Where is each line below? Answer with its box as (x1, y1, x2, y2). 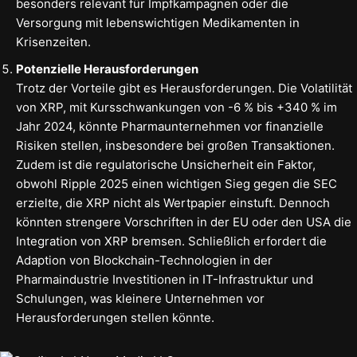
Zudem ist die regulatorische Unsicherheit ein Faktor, (16, 157, 316, 173)
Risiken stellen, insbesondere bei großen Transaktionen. (16, 138, 335, 154)
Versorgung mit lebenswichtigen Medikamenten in (16, 15, 300, 31)
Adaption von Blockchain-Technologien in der (16, 253, 273, 269)
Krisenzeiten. (16, 34, 91, 50)
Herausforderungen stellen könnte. (16, 310, 214, 326)
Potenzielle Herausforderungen (16, 61, 198, 77)
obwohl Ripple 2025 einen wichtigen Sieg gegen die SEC (16, 176, 337, 192)
